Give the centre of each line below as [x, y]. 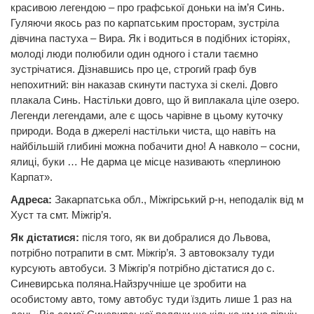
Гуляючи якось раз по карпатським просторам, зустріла [145, 23]
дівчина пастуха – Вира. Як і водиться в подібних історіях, [150, 39]
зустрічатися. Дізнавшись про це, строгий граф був [134, 69]
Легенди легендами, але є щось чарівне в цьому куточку [147, 116]
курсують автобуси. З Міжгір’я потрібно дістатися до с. [143, 268]
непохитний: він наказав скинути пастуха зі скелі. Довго [144, 85]
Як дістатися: [45, 238]
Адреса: [31, 200]
